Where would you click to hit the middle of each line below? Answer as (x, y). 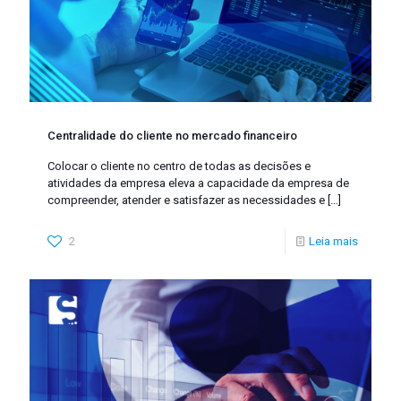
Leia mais (333, 241)
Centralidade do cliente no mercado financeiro (172, 135)
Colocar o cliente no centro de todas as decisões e (179, 166)
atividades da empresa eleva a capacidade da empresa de (198, 183)
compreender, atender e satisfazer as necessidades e (186, 200)
